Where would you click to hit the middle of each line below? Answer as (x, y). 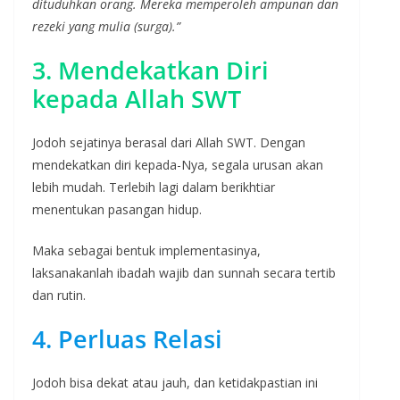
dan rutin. (59, 295)
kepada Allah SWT (137, 98)
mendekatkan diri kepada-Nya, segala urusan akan (178, 164)
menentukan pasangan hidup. (117, 209)
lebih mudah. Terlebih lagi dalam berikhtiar (154, 187)
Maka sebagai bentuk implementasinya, (146, 250)
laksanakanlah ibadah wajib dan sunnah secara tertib (184, 272)
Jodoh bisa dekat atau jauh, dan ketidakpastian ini (175, 382)
